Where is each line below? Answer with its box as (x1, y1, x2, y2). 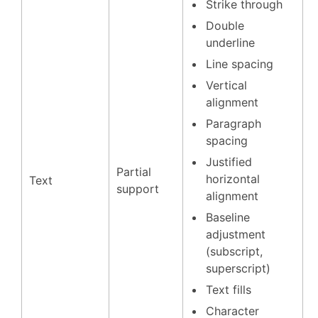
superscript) (206, 261, 270, 275)
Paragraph (206, 116, 261, 131)
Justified (206, 155, 252, 169)
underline (206, 35, 255, 50)
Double (206, 18, 244, 33)
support (116, 182, 159, 196)
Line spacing (206, 57, 273, 71)
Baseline (206, 210, 250, 224)
